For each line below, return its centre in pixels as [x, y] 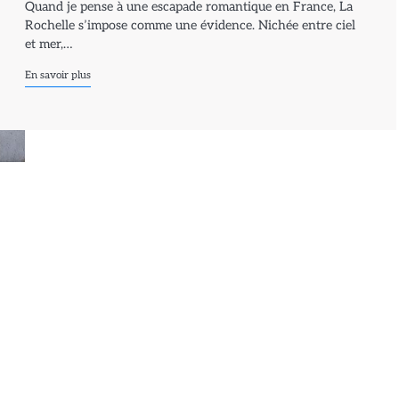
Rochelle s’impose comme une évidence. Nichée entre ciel [191, 25]
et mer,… [49, 44]
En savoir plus [58, 74]
